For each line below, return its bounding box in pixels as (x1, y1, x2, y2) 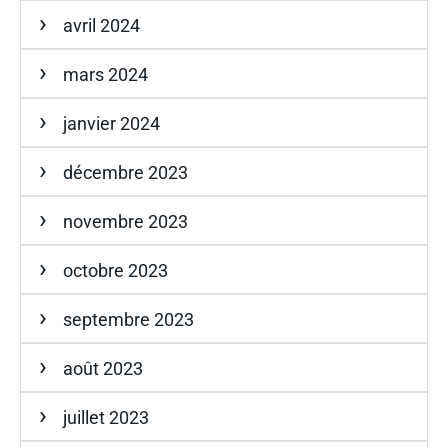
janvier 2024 (63, 112, 160, 134)
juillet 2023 (63, 406, 149, 428)
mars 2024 (63, 63, 148, 85)
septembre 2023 (63, 308, 194, 330)
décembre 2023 (63, 161, 188, 183)
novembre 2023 (63, 210, 188, 232)
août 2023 (63, 357, 143, 379)
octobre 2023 (63, 259, 168, 281)
